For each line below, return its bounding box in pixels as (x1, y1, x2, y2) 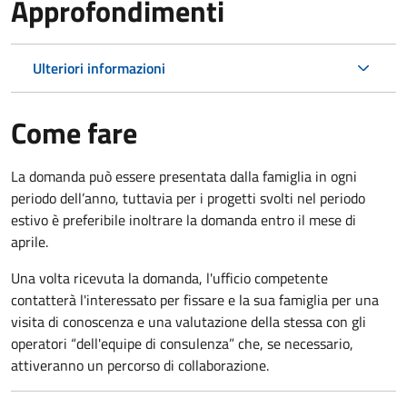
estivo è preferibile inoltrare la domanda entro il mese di (11, 208, 356, 231)
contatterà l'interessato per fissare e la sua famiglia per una (11, 288, 379, 311)
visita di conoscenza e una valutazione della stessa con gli (11, 310, 366, 333)
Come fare (11, 110, 137, 154)
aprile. (11, 230, 48, 253)
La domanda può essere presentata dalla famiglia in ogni (11, 164, 357, 187)
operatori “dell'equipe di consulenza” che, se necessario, (11, 332, 353, 354)
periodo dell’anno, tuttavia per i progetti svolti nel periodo (11, 186, 365, 209)
